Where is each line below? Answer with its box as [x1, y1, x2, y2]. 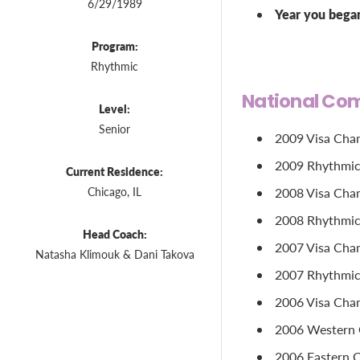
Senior [99, 121, 130, 137]
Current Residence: [66, 163, 163, 179]
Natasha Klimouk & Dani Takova [35, 247, 194, 262]
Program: [91, 38, 138, 54]
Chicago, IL [88, 184, 141, 199]
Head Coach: [82, 226, 147, 242]
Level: [99, 100, 130, 117]
